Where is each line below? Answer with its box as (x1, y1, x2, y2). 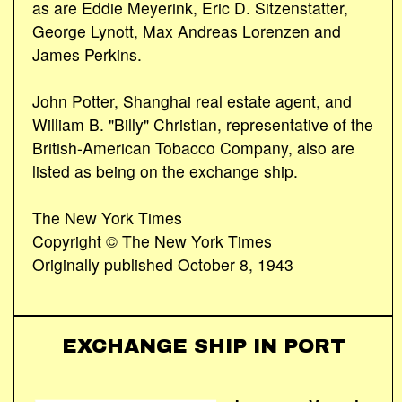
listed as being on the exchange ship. (32, 159, 298, 182)
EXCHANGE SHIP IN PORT (61, 335, 345, 358)
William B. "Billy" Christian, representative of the (32, 112, 373, 135)
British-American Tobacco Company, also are (32, 135, 354, 159)
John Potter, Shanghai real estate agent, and (32, 89, 352, 112)
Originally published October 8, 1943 (32, 252, 293, 275)
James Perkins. (32, 42, 142, 66)
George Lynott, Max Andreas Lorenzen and (32, 19, 341, 42)
